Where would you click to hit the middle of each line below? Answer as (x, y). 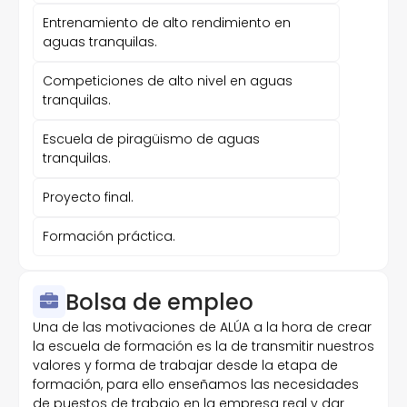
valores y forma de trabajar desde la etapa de (185, 365)
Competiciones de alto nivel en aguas (168, 81)
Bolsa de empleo (159, 302)
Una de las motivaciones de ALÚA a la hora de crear (202, 327)
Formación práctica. (109, 236)
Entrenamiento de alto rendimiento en (167, 23)
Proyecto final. (88, 197)
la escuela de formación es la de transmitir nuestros (203, 346)
